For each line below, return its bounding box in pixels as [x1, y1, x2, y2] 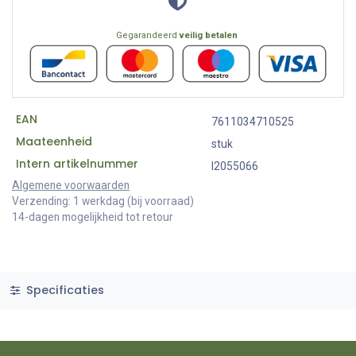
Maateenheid [15, 133, 92, 149]
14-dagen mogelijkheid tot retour [12, 210, 173, 223]
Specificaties [22, 282, 104, 299]
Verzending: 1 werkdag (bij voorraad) [12, 194, 194, 207]
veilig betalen [179, 29, 238, 41]
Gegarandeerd [115, 29, 180, 41]
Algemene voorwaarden [12, 178, 130, 192]
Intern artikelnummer [15, 156, 138, 172]
